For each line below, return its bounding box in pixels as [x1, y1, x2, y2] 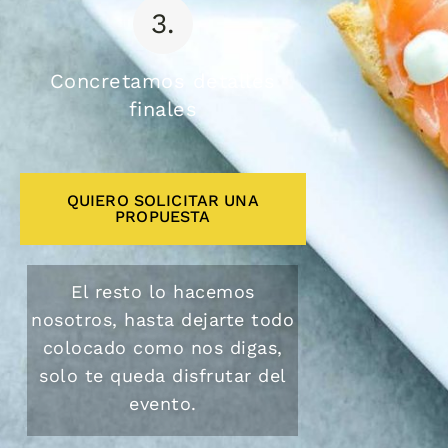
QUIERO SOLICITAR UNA [66, 191, 259, 211]
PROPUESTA [115, 207, 211, 227]
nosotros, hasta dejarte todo [31, 309, 295, 331]
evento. [129, 393, 197, 415]
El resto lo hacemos [71, 281, 255, 303]
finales [128, 97, 198, 122]
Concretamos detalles [49, 69, 276, 94]
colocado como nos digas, [42, 337, 283, 359]
